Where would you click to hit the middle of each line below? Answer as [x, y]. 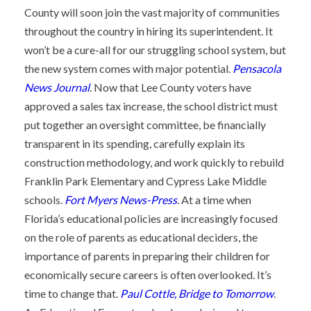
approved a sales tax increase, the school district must [151, 106]
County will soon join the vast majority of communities [152, 12]
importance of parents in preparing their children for [147, 256]
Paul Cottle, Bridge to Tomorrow [197, 293]
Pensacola [257, 68]
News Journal [57, 87]
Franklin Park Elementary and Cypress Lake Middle [145, 181]
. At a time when [214, 200]
